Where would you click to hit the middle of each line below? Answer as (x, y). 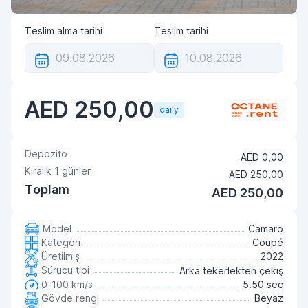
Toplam (47, 189)
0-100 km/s (66, 284)
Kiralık (40, 171)
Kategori (59, 242)
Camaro (266, 229)
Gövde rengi (69, 298)
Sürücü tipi (64, 270)
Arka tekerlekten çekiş (231, 271)
